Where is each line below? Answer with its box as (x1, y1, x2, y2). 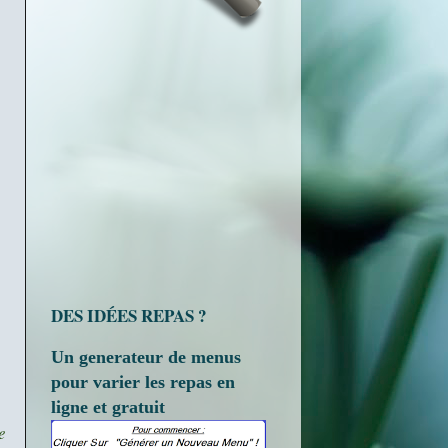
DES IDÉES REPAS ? (51, 303, 207, 328)
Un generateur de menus (51, 346, 241, 367)
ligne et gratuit (51, 396, 165, 417)
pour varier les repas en (51, 371, 235, 392)
